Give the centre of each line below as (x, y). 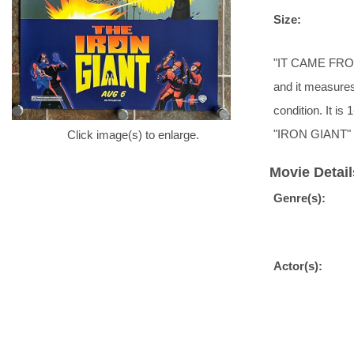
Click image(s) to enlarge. (133, 135)
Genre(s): (299, 198)
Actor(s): (298, 265)
